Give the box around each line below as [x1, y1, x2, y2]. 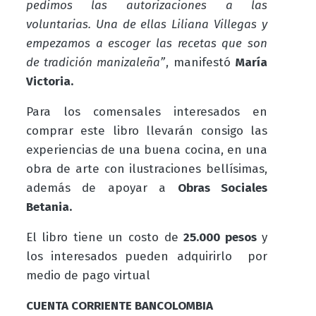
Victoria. [25, 73, 73, 89]
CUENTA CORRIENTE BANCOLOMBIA [25, 298, 213, 313]
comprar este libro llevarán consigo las [25, 123, 268, 138]
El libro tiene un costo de [25, 229, 184, 245]
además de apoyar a [25, 180, 178, 195]
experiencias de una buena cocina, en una [25, 142, 268, 157]
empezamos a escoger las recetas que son [25, 35, 268, 51]
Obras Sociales [177, 180, 268, 195]
